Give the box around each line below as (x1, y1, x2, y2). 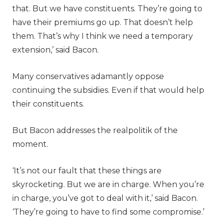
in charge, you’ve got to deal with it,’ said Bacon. (12, 193, 198, 203)
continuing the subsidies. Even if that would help (12, 85, 204, 95)
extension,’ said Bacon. (12, 45, 99, 55)
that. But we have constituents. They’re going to (12, 3, 202, 13)
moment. (12, 139, 50, 149)
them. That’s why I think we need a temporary (12, 31, 193, 41)
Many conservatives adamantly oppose (12, 71, 164, 81)
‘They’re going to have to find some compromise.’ (12, 207, 204, 217)
